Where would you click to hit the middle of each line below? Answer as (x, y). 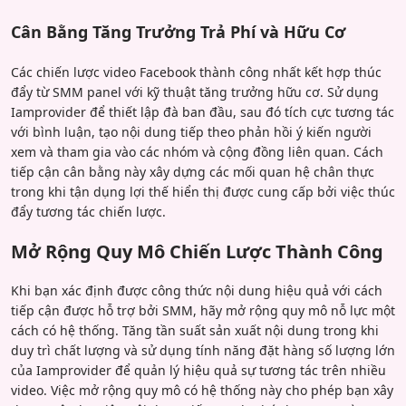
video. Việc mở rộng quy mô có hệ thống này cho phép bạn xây (202, 390)
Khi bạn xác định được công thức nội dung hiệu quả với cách (197, 290)
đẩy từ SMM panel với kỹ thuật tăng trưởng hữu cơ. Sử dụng (195, 92)
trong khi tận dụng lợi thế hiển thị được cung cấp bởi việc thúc (203, 191)
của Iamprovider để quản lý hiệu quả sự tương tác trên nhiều (198, 370)
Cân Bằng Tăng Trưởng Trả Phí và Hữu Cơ (178, 31)
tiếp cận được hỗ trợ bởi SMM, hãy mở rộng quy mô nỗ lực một (203, 310)
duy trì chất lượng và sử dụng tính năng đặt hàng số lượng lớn (203, 350)
